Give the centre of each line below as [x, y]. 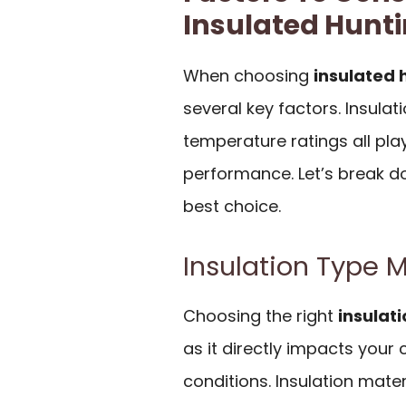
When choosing [248, 75]
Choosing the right [261, 315]
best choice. [232, 206]
